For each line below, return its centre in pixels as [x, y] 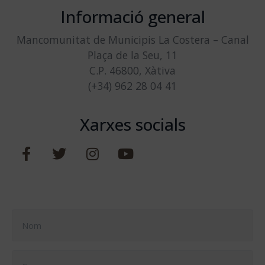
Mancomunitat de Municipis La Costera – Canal [132, 39]
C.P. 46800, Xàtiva [132, 70]
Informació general [132, 16]
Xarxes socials [132, 124]
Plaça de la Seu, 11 [132, 55]
